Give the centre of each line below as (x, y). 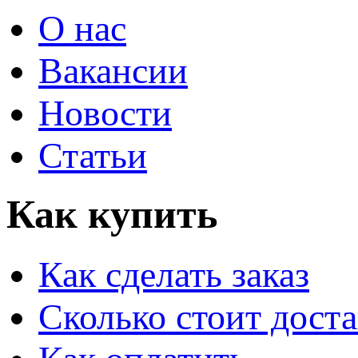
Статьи (93, 155)
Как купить (112, 215)
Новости (105, 113)
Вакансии (113, 70)
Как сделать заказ (174, 275)
